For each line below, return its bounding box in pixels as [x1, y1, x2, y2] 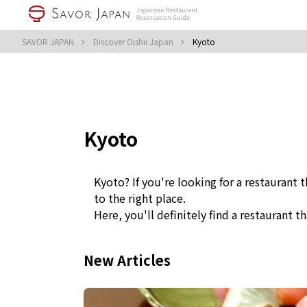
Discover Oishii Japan [93, 36, 175, 47]
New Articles [84, 250, 171, 270]
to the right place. [94, 190, 186, 206]
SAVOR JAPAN [22, 36, 76, 47]
